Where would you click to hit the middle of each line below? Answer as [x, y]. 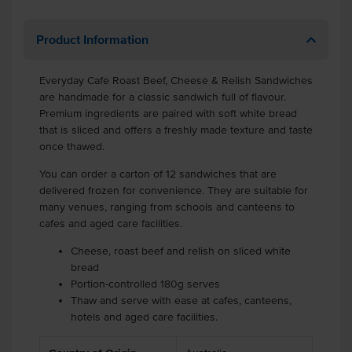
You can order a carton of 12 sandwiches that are [158, 174]
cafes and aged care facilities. [111, 224]
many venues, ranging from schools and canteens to [167, 207]
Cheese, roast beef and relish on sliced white [181, 251]
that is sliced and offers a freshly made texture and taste [176, 130]
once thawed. [72, 147]
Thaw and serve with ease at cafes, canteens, [181, 301]
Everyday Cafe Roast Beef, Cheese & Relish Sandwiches [176, 81]
